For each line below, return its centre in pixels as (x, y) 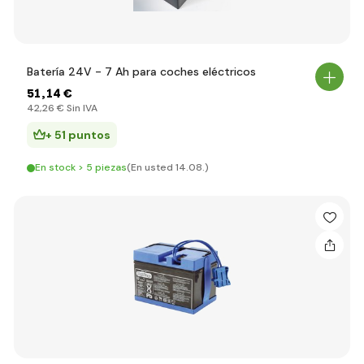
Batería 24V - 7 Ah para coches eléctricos (141, 71)
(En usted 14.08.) (168, 167)
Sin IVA (81, 108)
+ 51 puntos (78, 135)
